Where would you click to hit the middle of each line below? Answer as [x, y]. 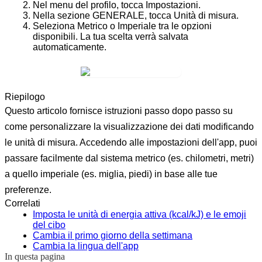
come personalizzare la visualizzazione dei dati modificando [129, 126]
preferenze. [28, 189]
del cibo [49, 225]
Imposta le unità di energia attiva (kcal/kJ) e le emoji [139, 214]
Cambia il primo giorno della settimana [113, 235]
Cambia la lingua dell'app [86, 246]
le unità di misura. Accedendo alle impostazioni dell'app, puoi [131, 142]
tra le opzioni [184, 26]
